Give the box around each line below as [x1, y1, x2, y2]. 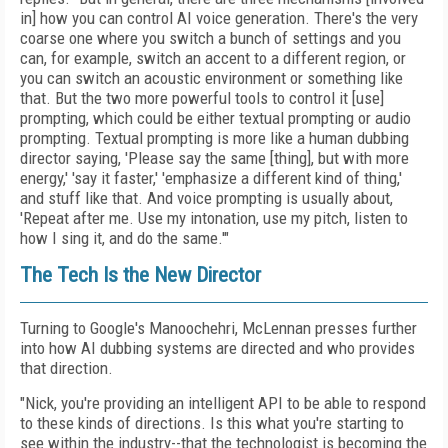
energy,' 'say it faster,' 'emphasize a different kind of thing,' [20, 168, 402, 188]
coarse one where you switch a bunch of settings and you [20, 28, 401, 48]
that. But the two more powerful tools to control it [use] [20, 88, 384, 108]
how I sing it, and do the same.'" [20, 228, 229, 248]
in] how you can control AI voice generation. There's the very [20, 8, 418, 28]
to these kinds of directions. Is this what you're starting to [20, 413, 404, 433]
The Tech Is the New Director [20, 263, 261, 287]
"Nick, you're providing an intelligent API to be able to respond [20, 393, 426, 413]
